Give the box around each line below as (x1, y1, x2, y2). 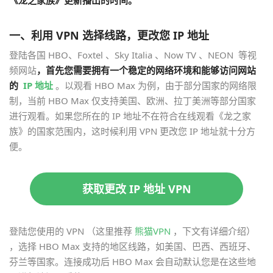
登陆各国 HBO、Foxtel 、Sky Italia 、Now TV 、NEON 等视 (9, 48, 257, 61)
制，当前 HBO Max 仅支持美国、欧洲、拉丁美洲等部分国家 (9, 94, 256, 107)
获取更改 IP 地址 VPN (82, 181, 191, 196)
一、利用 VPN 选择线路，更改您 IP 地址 (9, 27, 209, 43)
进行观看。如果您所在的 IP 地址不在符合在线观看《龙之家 (9, 109, 251, 122)
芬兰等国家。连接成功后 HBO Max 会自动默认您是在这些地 (9, 255, 256, 268)
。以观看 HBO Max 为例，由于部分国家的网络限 (55, 79, 257, 91)
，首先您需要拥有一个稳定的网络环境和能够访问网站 (37, 63, 256, 76)
